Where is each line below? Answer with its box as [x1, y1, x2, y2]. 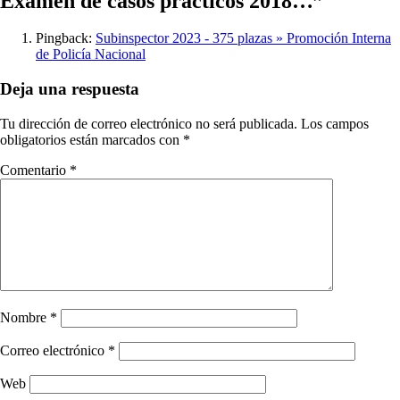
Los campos [301, 115, 369, 131]
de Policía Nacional [36, 46, 146, 62]
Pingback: [36, 30, 96, 46]
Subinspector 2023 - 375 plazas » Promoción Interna [96, 30, 391, 46]
